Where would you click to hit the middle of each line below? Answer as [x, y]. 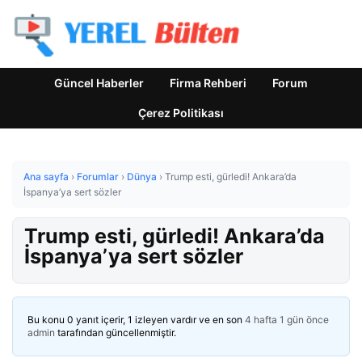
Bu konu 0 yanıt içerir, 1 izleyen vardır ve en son [136, 320]
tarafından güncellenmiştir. [116, 333]
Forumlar [98, 177]
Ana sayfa [46, 177]
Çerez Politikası [181, 113]
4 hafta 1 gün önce [287, 320]
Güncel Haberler [99, 83]
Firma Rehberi [208, 83]
